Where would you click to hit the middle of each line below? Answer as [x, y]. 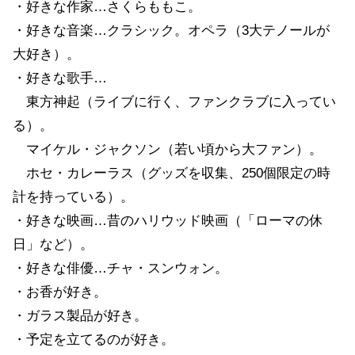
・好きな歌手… [60, 78]
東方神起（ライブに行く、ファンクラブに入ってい [174, 101]
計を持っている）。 [73, 197]
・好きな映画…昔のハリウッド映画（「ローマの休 [168, 220]
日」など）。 [53, 244]
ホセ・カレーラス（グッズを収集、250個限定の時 [172, 173]
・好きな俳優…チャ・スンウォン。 [120, 268]
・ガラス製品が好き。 [80, 315]
